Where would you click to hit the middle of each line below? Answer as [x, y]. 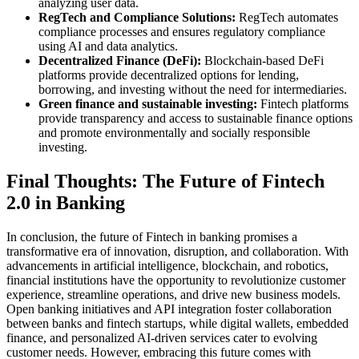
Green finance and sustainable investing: [148, 104]
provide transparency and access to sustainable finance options [196, 119]
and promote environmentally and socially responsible [174, 133]
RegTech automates [287, 18]
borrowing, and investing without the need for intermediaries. [193, 90]
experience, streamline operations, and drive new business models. [173, 294]
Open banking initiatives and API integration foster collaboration [169, 309]
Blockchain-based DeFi [262, 61]
